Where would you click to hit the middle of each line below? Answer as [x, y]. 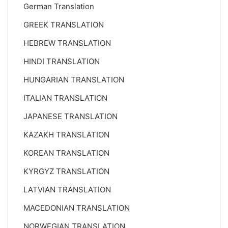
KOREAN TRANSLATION [66, 153]
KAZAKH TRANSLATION [66, 135]
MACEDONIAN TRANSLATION [77, 208]
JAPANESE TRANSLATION [70, 116]
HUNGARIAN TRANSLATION [74, 80]
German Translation [59, 6]
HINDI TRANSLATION [62, 61]
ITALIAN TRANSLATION [65, 98]
